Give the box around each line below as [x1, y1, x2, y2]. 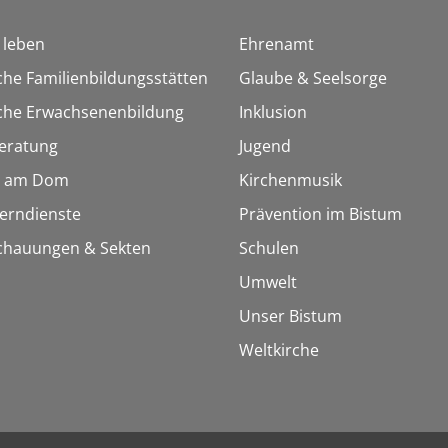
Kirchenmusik [239, 169, 342, 192]
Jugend [239, 135, 291, 158]
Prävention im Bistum [239, 203, 402, 226]
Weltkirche [239, 339, 319, 362]
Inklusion [239, 101, 307, 124]
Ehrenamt [239, 33, 314, 56]
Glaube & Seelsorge [239, 67, 387, 90]
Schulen [239, 237, 299, 260]
